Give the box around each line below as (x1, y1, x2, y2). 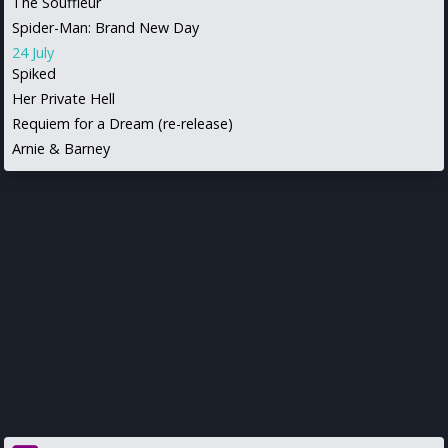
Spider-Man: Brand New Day (12, 17, 199, 37)
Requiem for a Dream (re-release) (12, 113, 233, 133)
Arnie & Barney (12, 138, 110, 158)
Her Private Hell (12, 88, 115, 108)
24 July (12, 42, 54, 62)
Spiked (12, 63, 56, 83)
